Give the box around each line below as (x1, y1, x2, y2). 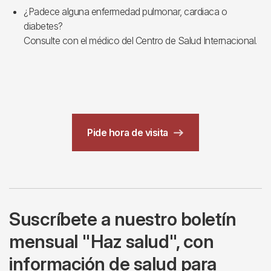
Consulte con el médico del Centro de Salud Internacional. (24, 34, 257, 47)
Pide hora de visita (87, 126, 168, 139)
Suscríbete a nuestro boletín (9, 208, 236, 230)
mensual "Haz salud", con (9, 230, 214, 252)
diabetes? (24, 20, 63, 32)
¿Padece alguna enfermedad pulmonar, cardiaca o (24, 5, 227, 18)
